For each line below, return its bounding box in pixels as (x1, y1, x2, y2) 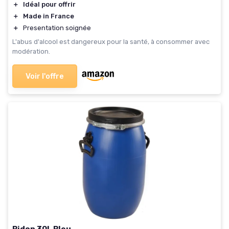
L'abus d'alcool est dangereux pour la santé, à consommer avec (12, 38, 210, 46)
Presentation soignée (23, 24, 91, 32)
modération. (12, 48, 50, 56)
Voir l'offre (26, 72, 64, 81)
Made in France (23, 12, 74, 20)
